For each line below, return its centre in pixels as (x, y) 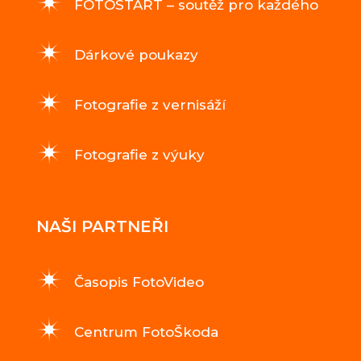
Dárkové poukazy (136, 55)
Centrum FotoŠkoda (146, 332)
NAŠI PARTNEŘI (102, 227)
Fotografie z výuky (139, 155)
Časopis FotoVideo (139, 282)
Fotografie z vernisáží (149, 105)
